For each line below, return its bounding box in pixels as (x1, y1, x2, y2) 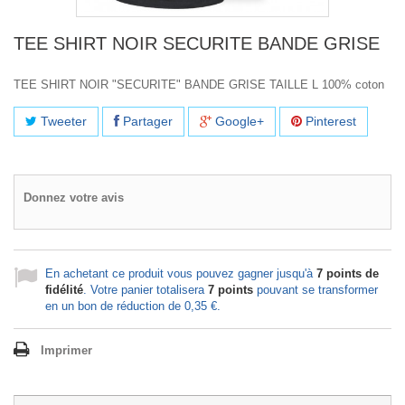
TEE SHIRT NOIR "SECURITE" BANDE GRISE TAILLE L (14, 77, 322, 91)
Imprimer (41, 343, 92, 357)
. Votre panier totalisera (83, 282, 208, 297)
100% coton (322, 77, 388, 91)
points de (323, 266, 379, 280)
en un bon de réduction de (45, 298, 184, 313)
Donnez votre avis (24, 190, 124, 204)
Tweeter (37, 113, 87, 128)
